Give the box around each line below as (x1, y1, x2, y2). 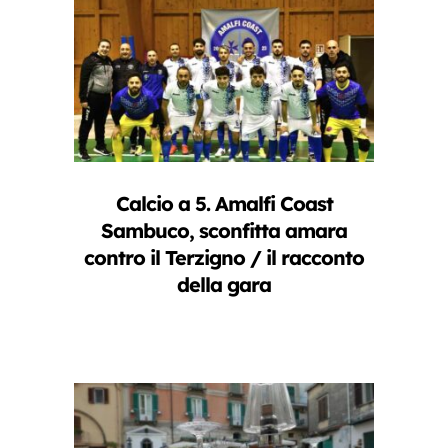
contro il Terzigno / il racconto (84, 244, 364, 270)
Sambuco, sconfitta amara (101, 217, 347, 243)
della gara (177, 271, 271, 297)
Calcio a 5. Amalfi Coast (115, 190, 333, 216)
